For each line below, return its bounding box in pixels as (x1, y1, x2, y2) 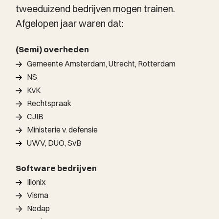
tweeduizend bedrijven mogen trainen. (16, 2, 175, 15)
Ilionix (27, 177, 45, 187)
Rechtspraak (27, 98, 71, 108)
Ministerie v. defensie (27, 124, 98, 134)
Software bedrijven (16, 163, 97, 173)
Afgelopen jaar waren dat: (16, 17, 124, 29)
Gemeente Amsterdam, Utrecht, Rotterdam (27, 58, 175, 68)
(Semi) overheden (16, 44, 89, 54)
